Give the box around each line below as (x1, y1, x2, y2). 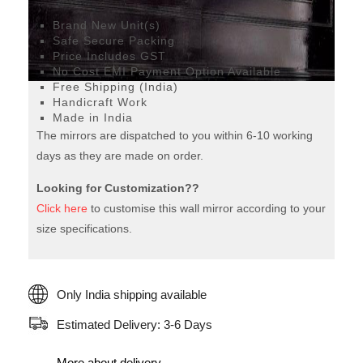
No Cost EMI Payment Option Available (53, 65, 281, 78)
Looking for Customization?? (36, 181, 199, 194)
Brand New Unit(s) (53, 19, 160, 32)
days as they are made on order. (36, 149, 203, 162)
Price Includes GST (53, 49, 166, 62)
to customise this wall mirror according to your (88, 202, 326, 215)
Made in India (53, 111, 133, 124)
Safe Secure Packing (53, 34, 175, 47)
